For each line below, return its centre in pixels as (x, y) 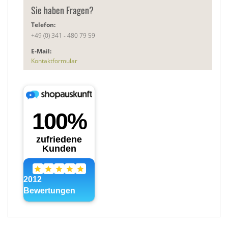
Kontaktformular (54, 61)
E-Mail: (41, 51)
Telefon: (43, 24)
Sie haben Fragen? (62, 10)
